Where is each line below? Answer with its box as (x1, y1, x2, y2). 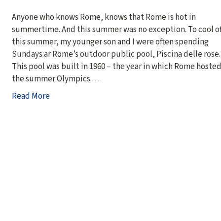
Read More (12, 90, 50, 102)
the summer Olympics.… (12, 73, 100, 85)
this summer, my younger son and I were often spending (12, 36, 209, 48)
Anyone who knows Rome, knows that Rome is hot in (12, 11, 196, 23)
